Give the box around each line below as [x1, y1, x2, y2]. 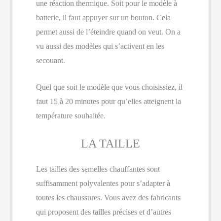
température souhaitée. [36, 111, 106, 120]
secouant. [36, 56, 65, 65]
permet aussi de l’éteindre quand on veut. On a [36, 27, 181, 36]
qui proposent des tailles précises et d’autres [36, 207, 171, 216]
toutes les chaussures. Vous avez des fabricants [36, 193, 181, 202]
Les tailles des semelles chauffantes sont [36, 164, 160, 173]
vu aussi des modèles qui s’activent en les [36, 41, 164, 50]
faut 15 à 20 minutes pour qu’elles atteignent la [36, 97, 181, 106]
